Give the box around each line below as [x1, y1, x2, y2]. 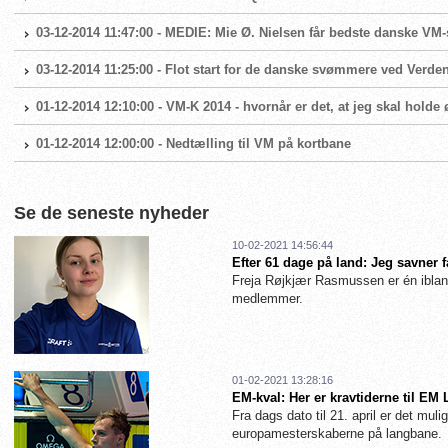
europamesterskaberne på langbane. [232, 426, 442, 441]
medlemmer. [232, 291, 303, 306]
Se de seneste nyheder [14, 203, 209, 223]
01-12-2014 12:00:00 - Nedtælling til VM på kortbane [36, 136, 351, 151]
